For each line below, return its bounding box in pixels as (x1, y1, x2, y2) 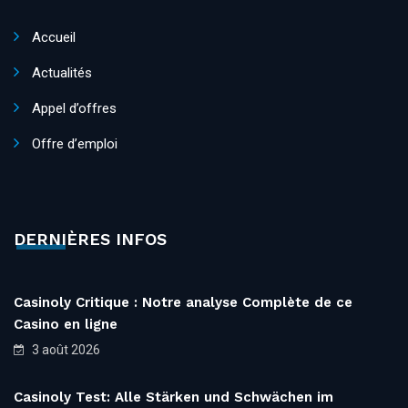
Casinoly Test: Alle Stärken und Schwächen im (14, 388, 333, 405)
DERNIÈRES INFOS (14, 229, 167, 249)
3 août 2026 (29, 342, 100, 357)
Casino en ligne (14, 315, 117, 332)
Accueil (32, 28, 76, 46)
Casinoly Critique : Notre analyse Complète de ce (14, 293, 352, 311)
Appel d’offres (32, 99, 117, 117)
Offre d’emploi (32, 135, 117, 152)
